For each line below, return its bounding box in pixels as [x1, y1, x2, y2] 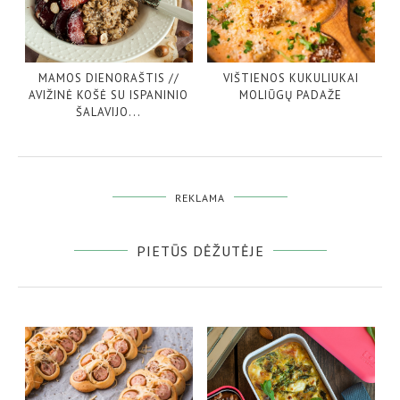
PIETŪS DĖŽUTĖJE [136, 241, 264, 260]
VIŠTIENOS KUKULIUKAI [222, 71, 359, 87]
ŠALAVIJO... [76, 104, 142, 121]
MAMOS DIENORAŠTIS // [37, 71, 179, 87]
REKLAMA [175, 190, 225, 204]
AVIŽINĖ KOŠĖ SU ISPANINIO [29, 87, 189, 104]
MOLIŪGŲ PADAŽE [239, 87, 343, 104]
